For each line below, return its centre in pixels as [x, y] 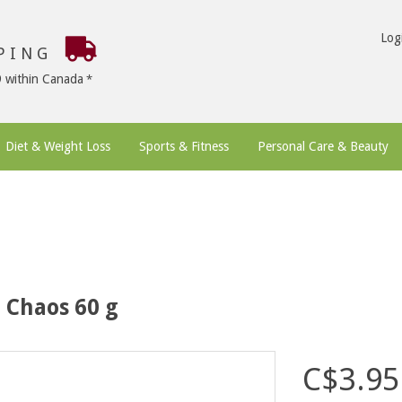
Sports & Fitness [184, 146]
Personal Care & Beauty [323, 146]
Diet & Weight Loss [58, 146]
